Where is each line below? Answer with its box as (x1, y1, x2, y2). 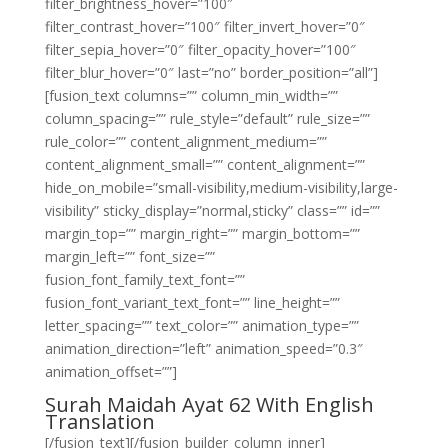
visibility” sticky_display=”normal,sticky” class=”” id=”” (44, 201, 380, 220)
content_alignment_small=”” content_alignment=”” (44, 155, 365, 174)
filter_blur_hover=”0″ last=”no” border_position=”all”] (44, 63, 378, 82)
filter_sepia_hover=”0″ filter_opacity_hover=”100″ (44, 40, 356, 59)
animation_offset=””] (44, 362, 177, 381)
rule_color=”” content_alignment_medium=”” (44, 132, 327, 151)
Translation (44, 408, 155, 435)
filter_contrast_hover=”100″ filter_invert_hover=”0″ (44, 17, 365, 36)
